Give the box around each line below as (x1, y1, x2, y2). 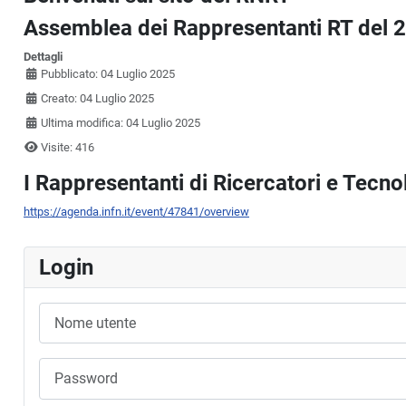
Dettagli (24, 50, 63, 64)
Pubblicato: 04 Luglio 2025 (41, 67, 176, 82)
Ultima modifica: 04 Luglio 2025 (41, 116, 201, 130)
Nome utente (38, 304, 104, 318)
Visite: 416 (41, 140, 95, 155)
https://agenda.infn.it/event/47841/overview (24, 205, 249, 219)
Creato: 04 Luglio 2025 (41, 92, 155, 106)
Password (38, 359, 90, 373)
